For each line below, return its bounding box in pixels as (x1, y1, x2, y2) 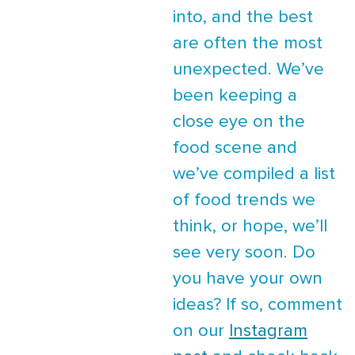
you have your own (173, 270, 323, 288)
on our (173, 323, 229, 340)
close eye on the (173, 113, 305, 131)
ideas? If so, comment (173, 296, 342, 314)
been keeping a (173, 87, 297, 105)
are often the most (173, 35, 323, 52)
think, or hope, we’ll (173, 218, 327, 235)
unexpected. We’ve (173, 61, 324, 78)
